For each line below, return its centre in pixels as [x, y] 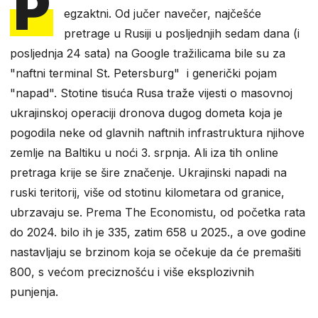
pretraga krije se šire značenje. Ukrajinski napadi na [148, 172]
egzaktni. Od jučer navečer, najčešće [163, 13]
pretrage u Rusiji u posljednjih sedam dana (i [182, 33]
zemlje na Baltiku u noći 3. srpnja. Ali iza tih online [144, 152]
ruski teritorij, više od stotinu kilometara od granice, [147, 192]
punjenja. [36, 291]
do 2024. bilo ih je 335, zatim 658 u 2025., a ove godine [158, 232]
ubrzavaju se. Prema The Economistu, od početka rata [158, 212]
